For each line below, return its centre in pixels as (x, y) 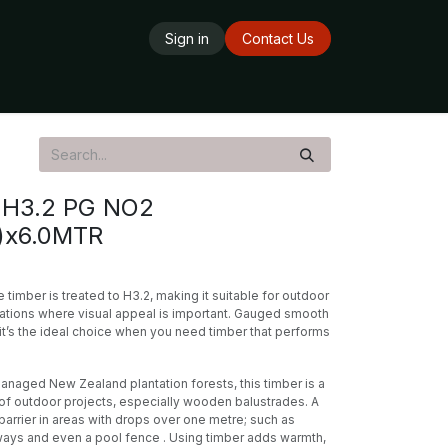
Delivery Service (109, 94)
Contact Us (278, 38)
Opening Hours (246, 94)
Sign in (187, 38)
